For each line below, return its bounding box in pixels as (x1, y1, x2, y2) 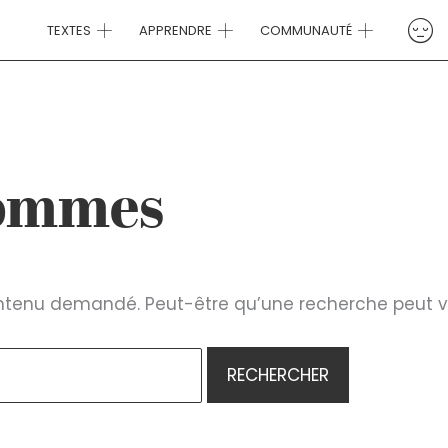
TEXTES (47, 21, 91, 40)
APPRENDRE (139, 21, 212, 40)
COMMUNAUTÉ (260, 21, 352, 40)
